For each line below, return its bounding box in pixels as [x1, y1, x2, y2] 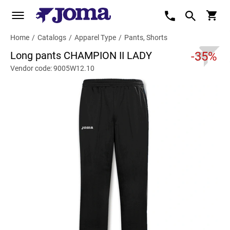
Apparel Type [74, 33, 116, 42]
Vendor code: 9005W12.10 [10, 64, 94, 72]
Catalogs [37, 33, 66, 42]
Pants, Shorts [124, 33, 167, 42]
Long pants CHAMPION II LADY [10, 49, 152, 62]
